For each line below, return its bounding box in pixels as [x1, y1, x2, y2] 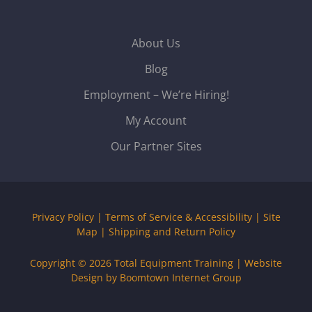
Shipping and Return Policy [109, 224, 235, 238]
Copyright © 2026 [30, 256, 114, 270]
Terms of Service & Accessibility [104, 210, 252, 224]
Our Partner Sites [110, 138, 202, 154]
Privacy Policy [31, 210, 94, 224]
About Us [132, 35, 180, 51]
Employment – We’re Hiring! [83, 86, 229, 102]
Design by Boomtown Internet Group [70, 270, 242, 284]
